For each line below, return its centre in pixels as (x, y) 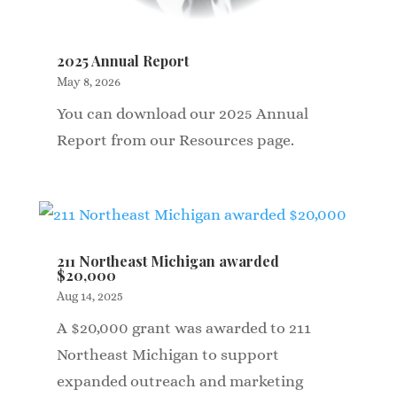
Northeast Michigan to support (167, 355)
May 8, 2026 (88, 82)
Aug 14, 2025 (90, 296)
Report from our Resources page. (175, 140)
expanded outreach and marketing (179, 381)
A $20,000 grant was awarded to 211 (183, 328)
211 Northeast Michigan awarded (167, 261)
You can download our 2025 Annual (182, 114)
